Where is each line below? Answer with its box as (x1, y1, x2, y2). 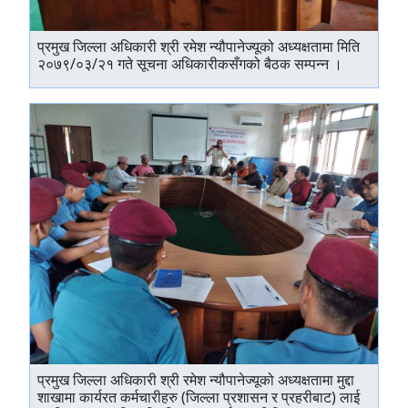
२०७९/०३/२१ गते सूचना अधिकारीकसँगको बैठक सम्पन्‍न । (37, 53, 342, 74)
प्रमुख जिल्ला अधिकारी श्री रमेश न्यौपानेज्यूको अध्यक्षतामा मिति (37, 36, 360, 56)
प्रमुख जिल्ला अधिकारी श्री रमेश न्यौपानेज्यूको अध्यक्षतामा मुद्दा (37, 370, 354, 390)
